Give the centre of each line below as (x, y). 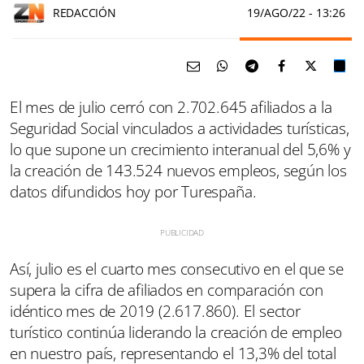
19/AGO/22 (278, 13)
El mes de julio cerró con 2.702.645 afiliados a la (171, 107)
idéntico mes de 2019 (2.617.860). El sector (155, 311)
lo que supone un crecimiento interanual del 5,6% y (180, 149)
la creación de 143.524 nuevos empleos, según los (178, 170)
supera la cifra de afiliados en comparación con (167, 290)
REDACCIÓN (84, 13)
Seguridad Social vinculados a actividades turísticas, (180, 128)
